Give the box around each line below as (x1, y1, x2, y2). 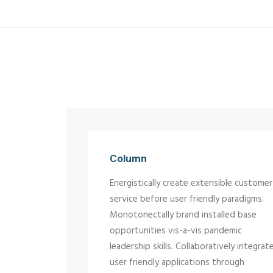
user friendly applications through (110, 255, 244, 270)
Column (110, 152, 147, 165)
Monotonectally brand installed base (110, 208, 257, 222)
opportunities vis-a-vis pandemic (110, 224, 242, 238)
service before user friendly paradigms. (110, 192, 264, 207)
